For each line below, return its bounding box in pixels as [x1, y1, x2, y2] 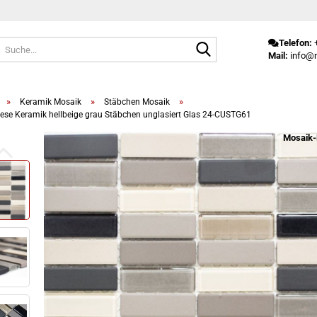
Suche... [216, 37, 248, 47]
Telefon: [279, 38, 313, 48]
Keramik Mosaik [20, 97, 82, 107]
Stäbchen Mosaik [104, 97, 171, 107]
